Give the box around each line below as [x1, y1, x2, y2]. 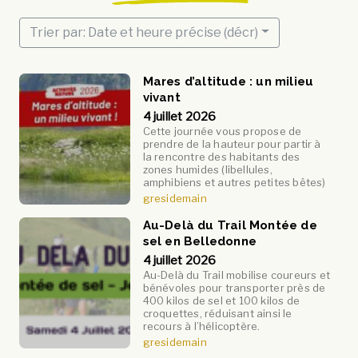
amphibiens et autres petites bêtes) [142, 175, 326, 189]
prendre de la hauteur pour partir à [142, 137, 321, 150]
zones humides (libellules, [142, 162, 272, 176]
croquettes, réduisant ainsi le [142, 306, 292, 320]
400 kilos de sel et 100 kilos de [142, 293, 300, 307]
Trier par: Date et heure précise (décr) [30, 24, 258, 40]
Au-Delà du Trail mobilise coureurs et [142, 268, 331, 281]
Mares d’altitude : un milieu [142, 74, 314, 89]
